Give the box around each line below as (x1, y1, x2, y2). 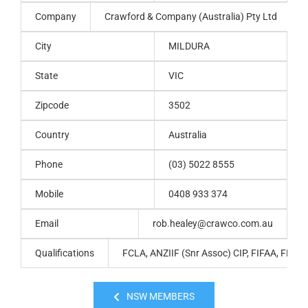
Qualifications (35, 247, 94, 259)
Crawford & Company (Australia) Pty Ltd (104, 11, 277, 23)
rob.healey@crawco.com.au (153, 218, 273, 230)
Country (35, 129, 69, 141)
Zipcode (35, 100, 69, 111)
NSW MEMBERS (126, 291, 195, 302)
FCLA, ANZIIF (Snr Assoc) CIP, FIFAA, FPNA (122, 247, 305, 259)
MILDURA (168, 41, 210, 52)
